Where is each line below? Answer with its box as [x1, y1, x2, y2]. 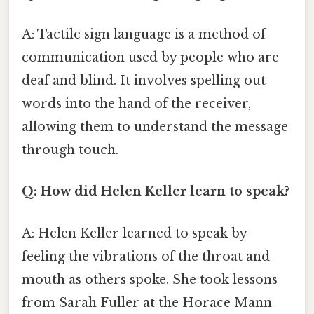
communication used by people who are [22, 50, 279, 66]
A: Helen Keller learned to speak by [22, 225, 247, 241]
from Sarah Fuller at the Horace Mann [22, 294, 272, 310]
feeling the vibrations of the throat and [22, 248, 270, 264]
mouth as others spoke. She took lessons [22, 271, 278, 287]
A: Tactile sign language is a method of [22, 27, 266, 43]
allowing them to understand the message [22, 119, 288, 135]
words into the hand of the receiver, [22, 96, 251, 112]
